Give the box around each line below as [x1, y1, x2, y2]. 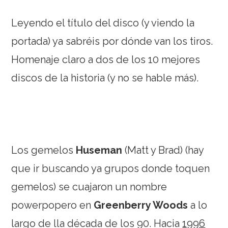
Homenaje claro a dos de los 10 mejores [11, 53, 201, 66]
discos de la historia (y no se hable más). [11, 71, 199, 84]
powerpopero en [11, 198, 94, 211]
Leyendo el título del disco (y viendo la [11, 16, 195, 29]
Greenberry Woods [94, 198, 191, 211]
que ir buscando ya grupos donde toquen [11, 162, 210, 175]
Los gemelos [11, 144, 76, 156]
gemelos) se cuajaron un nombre [11, 180, 167, 193]
